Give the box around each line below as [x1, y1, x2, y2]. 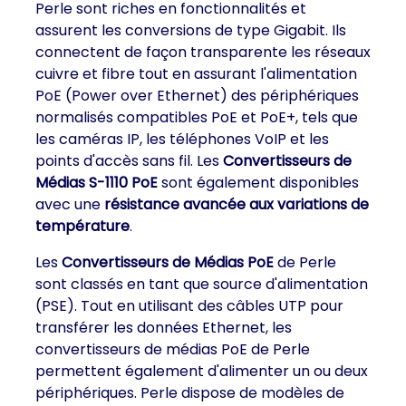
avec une [35, 194, 104, 215]
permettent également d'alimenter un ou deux [35, 361, 368, 382]
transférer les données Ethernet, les [35, 317, 292, 338]
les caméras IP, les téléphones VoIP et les [35, 129, 329, 150]
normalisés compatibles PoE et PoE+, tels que [35, 107, 358, 128]
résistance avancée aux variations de [104, 194, 369, 215]
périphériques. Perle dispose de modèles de [35, 382, 344, 403]
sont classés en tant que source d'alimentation [35, 274, 368, 295]
